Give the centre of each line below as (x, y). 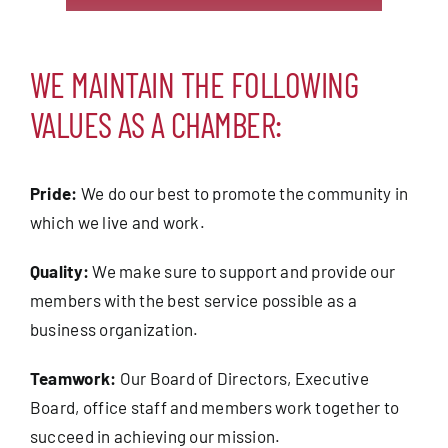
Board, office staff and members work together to (214, 406)
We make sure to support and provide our (242, 270)
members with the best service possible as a (193, 299)
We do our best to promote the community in (243, 192)
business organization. (114, 328)
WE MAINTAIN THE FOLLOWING (194, 84)
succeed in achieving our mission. (155, 435)
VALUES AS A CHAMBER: (155, 124)
